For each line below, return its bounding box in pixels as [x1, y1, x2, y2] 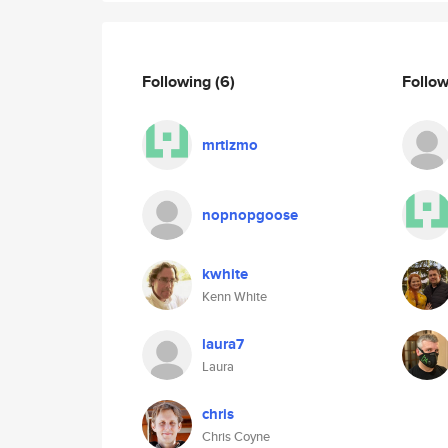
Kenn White [202, 287, 267, 306]
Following [142, 69, 215, 93]
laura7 [202, 333, 244, 355]
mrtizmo [202, 134, 258, 156]
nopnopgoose [202, 204, 298, 226]
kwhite [202, 263, 248, 285]
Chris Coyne [202, 427, 270, 446]
